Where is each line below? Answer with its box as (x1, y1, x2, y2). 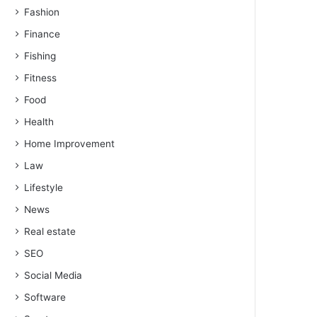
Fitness (24, 72, 57, 83)
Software (24, 292, 67, 303)
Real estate (24, 226, 76, 237)
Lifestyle (24, 182, 64, 193)
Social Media (24, 270, 83, 281)
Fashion (24, 6, 60, 18)
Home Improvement (24, 138, 115, 149)
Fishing (24, 50, 57, 62)
